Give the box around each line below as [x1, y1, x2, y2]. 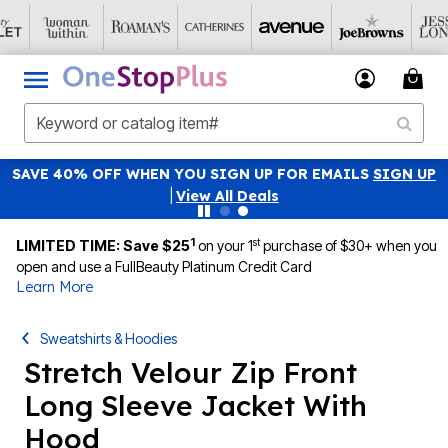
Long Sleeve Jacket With [24, 388, 367, 423]
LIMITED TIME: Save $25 [16, 237, 190, 254]
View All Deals [176, 187, 279, 205]
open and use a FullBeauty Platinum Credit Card [16, 258, 312, 275]
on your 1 [198, 237, 253, 254]
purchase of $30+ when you [260, 237, 437, 254]
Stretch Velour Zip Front [24, 355, 357, 390]
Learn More [16, 278, 93, 296]
